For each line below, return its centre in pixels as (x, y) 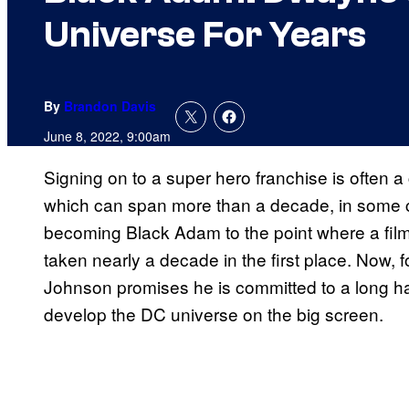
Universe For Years (205, 35)
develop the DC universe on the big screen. (214, 314)
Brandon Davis (110, 106)
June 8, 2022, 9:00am (107, 136)
